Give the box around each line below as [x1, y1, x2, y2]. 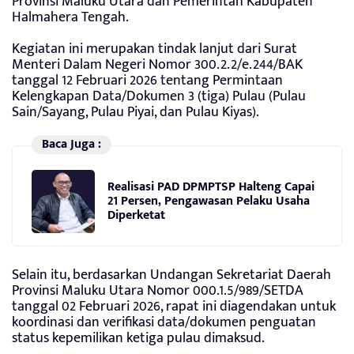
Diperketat [107, 205, 165, 227]
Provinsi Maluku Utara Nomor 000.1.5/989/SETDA [12, 278, 303, 303]
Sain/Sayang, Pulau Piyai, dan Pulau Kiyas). [12, 100, 259, 124]
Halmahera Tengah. [12, 5, 129, 29]
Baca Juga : [41, 134, 101, 156]
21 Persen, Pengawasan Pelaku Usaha [107, 190, 310, 213]
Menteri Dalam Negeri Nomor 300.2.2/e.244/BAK [12, 52, 303, 77]
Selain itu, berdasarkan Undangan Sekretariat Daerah [12, 262, 331, 287]
